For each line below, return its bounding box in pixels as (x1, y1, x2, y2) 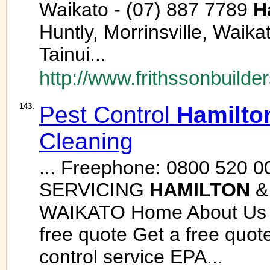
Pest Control (39, 102, 177, 128)
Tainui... (39, 43, 106, 65)
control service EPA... (39, 246, 223, 268)
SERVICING (39, 179, 149, 201)
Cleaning (39, 128, 133, 154)
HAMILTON (149, 179, 250, 201)
